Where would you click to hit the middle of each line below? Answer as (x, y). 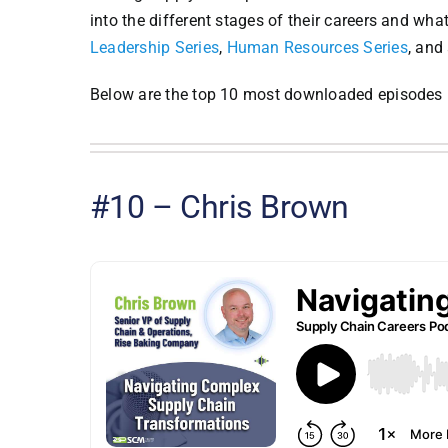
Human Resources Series (317, 47)
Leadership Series (154, 47)
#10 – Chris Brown (219, 206)
